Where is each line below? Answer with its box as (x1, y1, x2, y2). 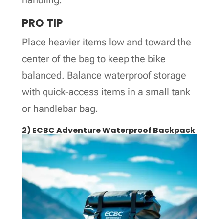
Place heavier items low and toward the (22, 36, 191, 48)
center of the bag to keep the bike (22, 52, 166, 65)
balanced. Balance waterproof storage (22, 69, 186, 81)
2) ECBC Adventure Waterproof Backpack (22, 124, 195, 136)
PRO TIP (22, 15, 63, 31)
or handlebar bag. (22, 102, 98, 114)
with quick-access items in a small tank (22, 86, 190, 98)
